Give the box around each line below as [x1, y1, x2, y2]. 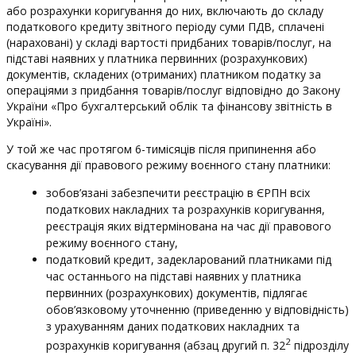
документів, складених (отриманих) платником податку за [6, 66, 321, 82]
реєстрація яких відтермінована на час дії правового [46, 218, 331, 234]
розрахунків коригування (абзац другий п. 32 [46, 337, 285, 353]
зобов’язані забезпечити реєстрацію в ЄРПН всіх [46, 184, 310, 200]
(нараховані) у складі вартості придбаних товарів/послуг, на [6, 34, 331, 50]
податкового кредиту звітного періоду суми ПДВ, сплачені [6, 18, 324, 34]
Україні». [6, 114, 52, 130]
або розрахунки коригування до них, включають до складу [6, 2, 323, 18]
